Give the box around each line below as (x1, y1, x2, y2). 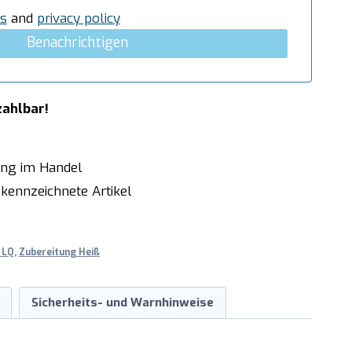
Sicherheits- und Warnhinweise (31, 295, 214, 311)
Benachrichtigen (27, 32, 129, 52)
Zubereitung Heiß (18, 245, 100, 258)
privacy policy (36, 9, 120, 27)
